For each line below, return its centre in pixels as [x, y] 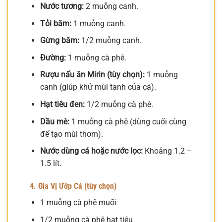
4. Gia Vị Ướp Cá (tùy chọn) [73, 186]
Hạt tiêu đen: [62, 105]
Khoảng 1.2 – [167, 151]
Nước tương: [62, 6]
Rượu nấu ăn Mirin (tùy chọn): [92, 75]
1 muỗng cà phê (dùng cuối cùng [128, 121]
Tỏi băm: [55, 23]
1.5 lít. [51, 164]
